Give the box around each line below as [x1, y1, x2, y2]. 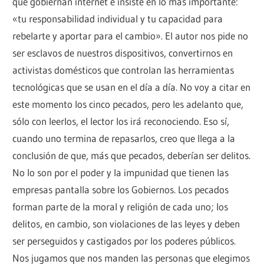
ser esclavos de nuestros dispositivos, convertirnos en [12, 47, 233, 60]
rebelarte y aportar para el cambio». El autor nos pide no [12, 29, 249, 42]
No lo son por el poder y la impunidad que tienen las [12, 166, 229, 179]
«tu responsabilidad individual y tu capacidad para [12, 12, 223, 25]
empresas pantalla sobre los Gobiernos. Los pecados [12, 183, 229, 196]
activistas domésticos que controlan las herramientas [12, 64, 235, 77]
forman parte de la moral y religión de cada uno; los [12, 200, 229, 213]
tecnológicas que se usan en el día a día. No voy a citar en [12, 81, 251, 94]
